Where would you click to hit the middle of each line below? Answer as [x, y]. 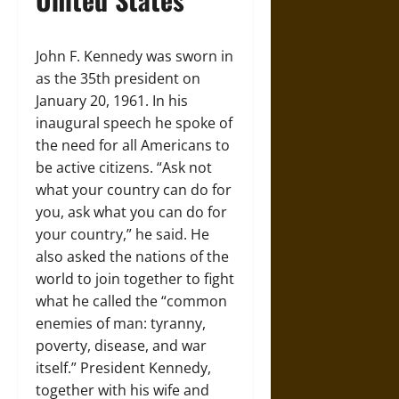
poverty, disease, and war [121, 345]
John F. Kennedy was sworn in [134, 56]
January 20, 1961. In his [112, 100]
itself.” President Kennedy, [123, 367]
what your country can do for [134, 189]
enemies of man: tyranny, [121, 323]
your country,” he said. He [122, 234]
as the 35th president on [118, 78]
